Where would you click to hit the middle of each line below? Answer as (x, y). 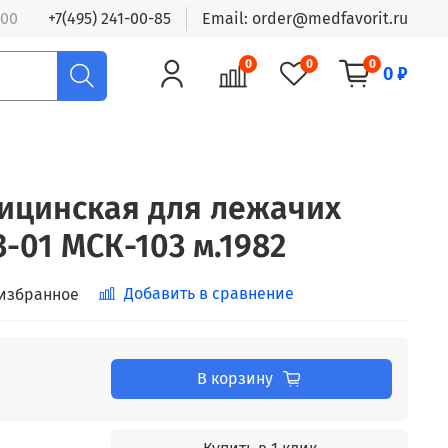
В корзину (235, 378)
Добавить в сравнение (209, 293)
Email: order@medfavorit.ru (305, 18)
